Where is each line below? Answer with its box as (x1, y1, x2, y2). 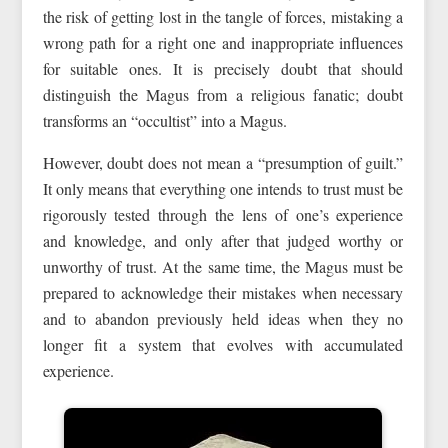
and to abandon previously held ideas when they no (42, 308, 404, 330)
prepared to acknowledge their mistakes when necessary (42, 282, 404, 304)
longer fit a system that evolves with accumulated (42, 334, 404, 356)
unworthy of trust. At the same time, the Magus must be (42, 256, 404, 278)
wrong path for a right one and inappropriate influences (42, 32, 404, 54)
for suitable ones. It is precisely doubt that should (42, 58, 404, 80)
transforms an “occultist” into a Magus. (42, 110, 287, 132)
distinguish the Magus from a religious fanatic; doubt (42, 84, 404, 106)
